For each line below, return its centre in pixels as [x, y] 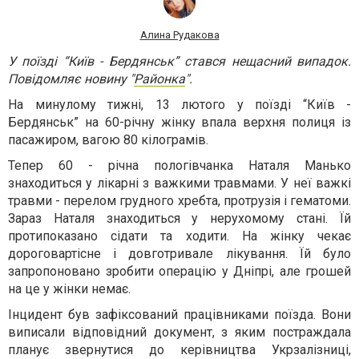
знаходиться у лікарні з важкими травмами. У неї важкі [179, 183]
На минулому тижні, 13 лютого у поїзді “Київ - [179, 104]
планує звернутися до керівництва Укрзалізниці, [179, 349]
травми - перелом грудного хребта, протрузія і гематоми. [179, 200]
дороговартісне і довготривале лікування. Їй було [179, 253]
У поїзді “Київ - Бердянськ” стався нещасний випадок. [179, 61]
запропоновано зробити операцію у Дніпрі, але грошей [179, 271]
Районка [159, 79]
